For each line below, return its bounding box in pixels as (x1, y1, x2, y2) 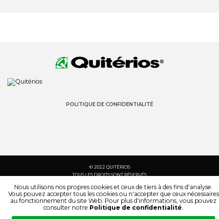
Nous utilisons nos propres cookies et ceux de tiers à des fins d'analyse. (14, 183, 213, 191)
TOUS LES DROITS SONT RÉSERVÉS (72, 172, 147, 177)
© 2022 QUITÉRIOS (89, 164, 130, 170)
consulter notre (44, 204, 89, 211)
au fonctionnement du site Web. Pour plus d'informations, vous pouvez (10, 197, 217, 204)
